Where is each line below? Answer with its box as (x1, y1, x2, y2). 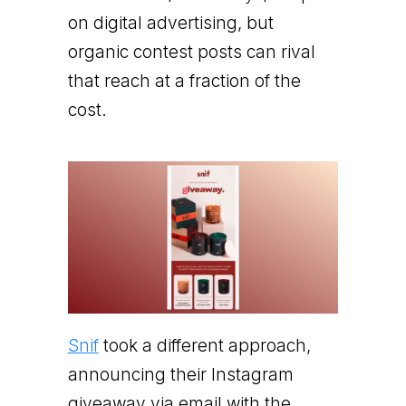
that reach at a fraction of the (67, 70, 301, 92)
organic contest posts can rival (67, 41, 315, 63)
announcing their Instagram (67, 363, 294, 385)
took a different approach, (98, 334, 311, 356)
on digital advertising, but (67, 12, 274, 34)
